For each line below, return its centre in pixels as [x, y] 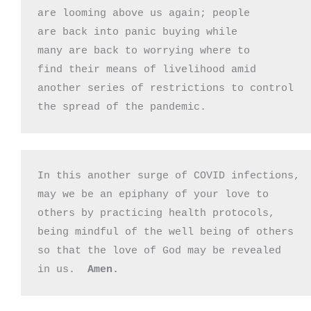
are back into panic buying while [141, 32]
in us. [62, 269]
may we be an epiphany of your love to [153, 194]
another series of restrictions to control [166, 88]
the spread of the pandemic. [122, 107]
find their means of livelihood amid [147, 69]
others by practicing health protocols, [156, 213]
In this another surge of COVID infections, [169, 176]
